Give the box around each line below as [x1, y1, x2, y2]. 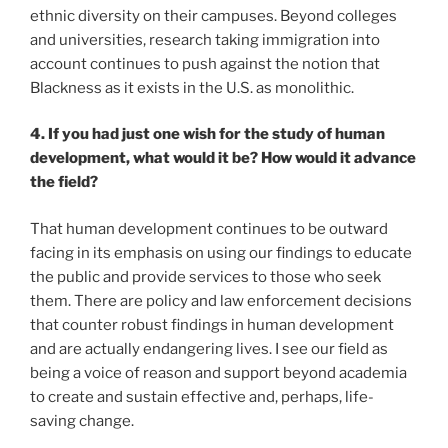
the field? [30, 173, 98, 192]
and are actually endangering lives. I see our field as [30, 339, 388, 358]
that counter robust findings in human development [30, 315, 394, 334]
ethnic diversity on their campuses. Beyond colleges [30, 6, 397, 25]
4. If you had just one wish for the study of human [30, 125, 385, 144]
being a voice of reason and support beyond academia [30, 363, 407, 382]
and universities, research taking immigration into [30, 30, 380, 49]
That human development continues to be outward [30, 219, 388, 238]
